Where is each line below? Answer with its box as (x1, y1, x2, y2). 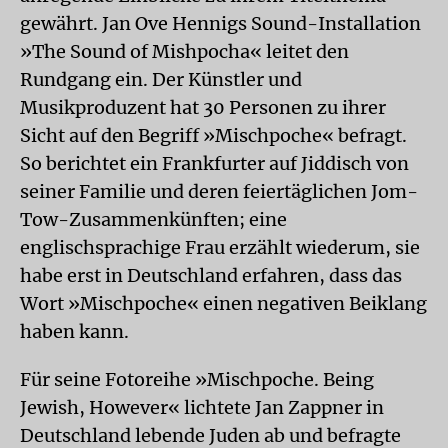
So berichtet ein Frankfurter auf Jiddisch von (20, 151, 409, 175)
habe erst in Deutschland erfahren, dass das (20, 263, 402, 287)
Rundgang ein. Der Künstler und (20, 67, 302, 91)
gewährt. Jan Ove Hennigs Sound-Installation (20, 11, 421, 35)
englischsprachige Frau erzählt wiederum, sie (20, 235, 420, 259)
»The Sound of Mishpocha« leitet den (20, 39, 349, 63)
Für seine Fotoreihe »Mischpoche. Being (20, 367, 374, 391)
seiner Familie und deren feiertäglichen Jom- (20, 179, 418, 203)
